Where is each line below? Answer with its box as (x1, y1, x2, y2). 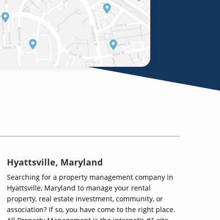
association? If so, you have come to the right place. (7, 205, 175, 214)
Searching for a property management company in (7, 172, 173, 182)
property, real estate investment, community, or (7, 194, 163, 203)
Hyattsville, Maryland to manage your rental (7, 183, 151, 192)
